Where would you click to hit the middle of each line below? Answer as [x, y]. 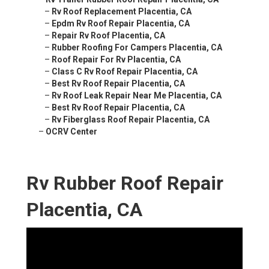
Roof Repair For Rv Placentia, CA [116, 60]
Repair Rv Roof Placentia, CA [108, 36]
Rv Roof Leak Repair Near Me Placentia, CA [137, 96]
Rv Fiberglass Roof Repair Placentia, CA [131, 120]
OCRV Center [71, 132]
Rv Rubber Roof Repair [125, 183]
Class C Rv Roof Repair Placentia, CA [125, 72]
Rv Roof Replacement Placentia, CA [122, 12]
